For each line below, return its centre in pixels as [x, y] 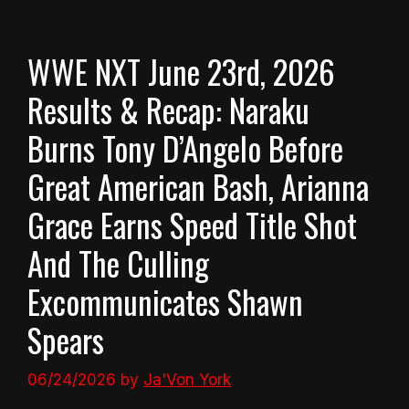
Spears [66, 339]
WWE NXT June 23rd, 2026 [181, 71]
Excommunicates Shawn [165, 301]
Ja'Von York [187, 380]
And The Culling [118, 262]
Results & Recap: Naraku [168, 109]
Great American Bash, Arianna [198, 186]
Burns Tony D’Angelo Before [185, 147]
